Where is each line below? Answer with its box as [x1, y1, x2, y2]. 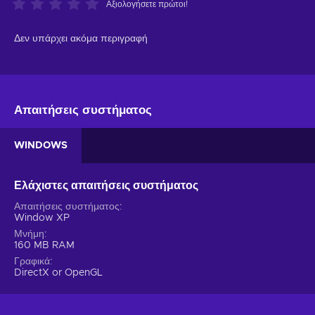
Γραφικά [14, 256, 50, 266]
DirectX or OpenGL [14, 267, 103, 278]
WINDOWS [14, 140, 67, 150]
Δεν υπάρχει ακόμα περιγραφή [14, 33, 148, 44]
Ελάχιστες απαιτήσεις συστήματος [14, 179, 198, 191]
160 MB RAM [14, 240, 75, 250]
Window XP [14, 212, 70, 223]
